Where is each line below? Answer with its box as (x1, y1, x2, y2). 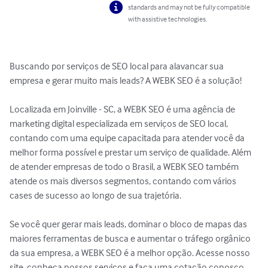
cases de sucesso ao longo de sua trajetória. (10, 189, 181, 202)
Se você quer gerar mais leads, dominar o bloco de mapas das (10, 218, 249, 230)
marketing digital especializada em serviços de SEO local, (10, 117, 230, 130)
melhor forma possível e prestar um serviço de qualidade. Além (10, 146, 253, 159)
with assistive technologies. (128, 14, 208, 24)
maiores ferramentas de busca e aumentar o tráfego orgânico (10, 232, 252, 245)
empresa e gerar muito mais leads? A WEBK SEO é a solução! (10, 74, 242, 87)
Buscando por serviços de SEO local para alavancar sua (10, 60, 226, 72)
